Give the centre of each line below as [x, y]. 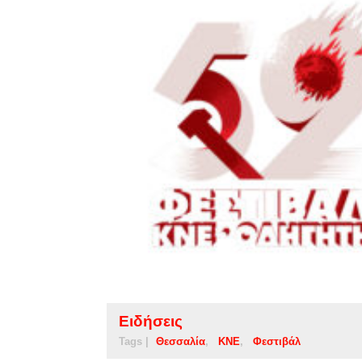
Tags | [134, 341]
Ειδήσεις [151, 321]
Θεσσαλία [181, 341]
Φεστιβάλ [277, 341]
